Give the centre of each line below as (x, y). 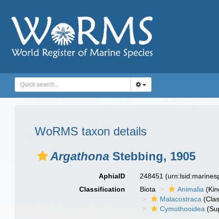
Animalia (191, 189)
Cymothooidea (183, 209)
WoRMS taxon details (91, 131)
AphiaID (112, 176)
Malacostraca (181, 199)
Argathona (80, 156)
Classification (102, 189)
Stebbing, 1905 (152, 156)
